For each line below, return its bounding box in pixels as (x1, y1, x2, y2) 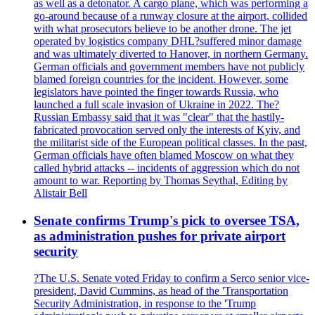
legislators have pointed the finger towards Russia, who (34, 85, 278, 98)
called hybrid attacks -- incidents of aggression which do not (34, 161, 300, 174)
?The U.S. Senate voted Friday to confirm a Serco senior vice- (34, 272, 309, 285)
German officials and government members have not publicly (34, 60, 304, 72)
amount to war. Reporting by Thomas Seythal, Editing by (34, 174, 288, 186)
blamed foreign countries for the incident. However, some (34, 72, 288, 85)
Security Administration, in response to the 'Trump (34, 297, 256, 310)
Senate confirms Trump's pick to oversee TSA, (34, 212, 300, 228)
